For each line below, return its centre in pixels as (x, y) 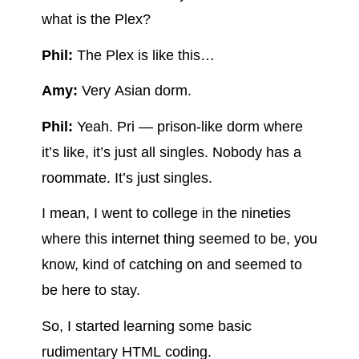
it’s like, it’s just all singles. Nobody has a (171, 152)
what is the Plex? (96, 19)
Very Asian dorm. (134, 91)
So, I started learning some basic (146, 326)
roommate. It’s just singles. (127, 177)
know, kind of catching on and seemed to (171, 265)
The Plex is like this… (143, 55)
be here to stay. (91, 290)
